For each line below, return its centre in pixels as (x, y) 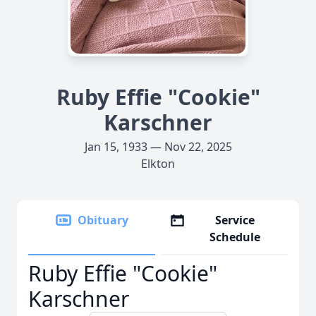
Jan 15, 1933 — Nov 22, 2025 (158, 147)
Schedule (235, 237)
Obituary (103, 220)
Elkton (158, 164)
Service (235, 220)
